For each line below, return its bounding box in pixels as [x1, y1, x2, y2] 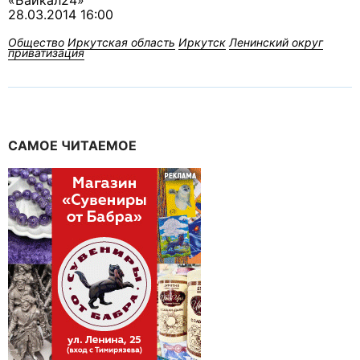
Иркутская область [67, 35, 175, 50]
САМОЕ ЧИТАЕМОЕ [8, 137, 137, 154]
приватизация [8, 46, 84, 60]
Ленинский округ [229, 35, 323, 50]
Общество [8, 35, 64, 50]
